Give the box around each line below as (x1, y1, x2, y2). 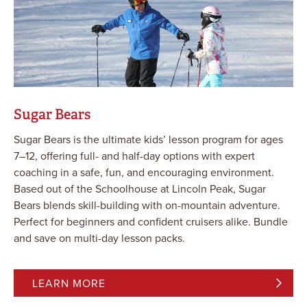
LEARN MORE (32, 275, 106, 291)
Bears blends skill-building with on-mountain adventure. (14, 197, 280, 213)
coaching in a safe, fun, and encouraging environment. (14, 164, 274, 180)
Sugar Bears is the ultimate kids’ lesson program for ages (14, 132, 283, 147)
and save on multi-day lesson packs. (14, 230, 185, 246)
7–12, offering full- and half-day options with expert (14, 148, 255, 164)
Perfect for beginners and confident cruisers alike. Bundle (14, 214, 288, 230)
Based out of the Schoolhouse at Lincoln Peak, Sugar (14, 181, 266, 197)
